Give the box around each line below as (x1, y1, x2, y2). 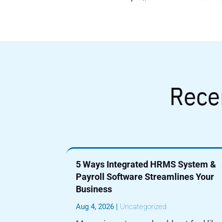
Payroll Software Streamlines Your (76, 171, 215, 182)
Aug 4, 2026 (76, 202, 114, 212)
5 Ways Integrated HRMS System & (76, 159, 217, 170)
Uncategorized (120, 202, 167, 212)
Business (76, 184, 112, 195)
